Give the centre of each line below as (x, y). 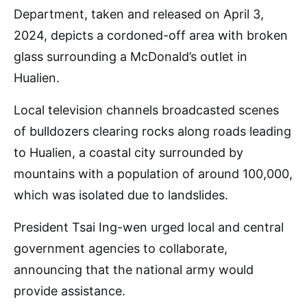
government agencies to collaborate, (121, 248)
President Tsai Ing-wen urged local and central (149, 227)
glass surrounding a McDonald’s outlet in (131, 57)
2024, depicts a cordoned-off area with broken (151, 35)
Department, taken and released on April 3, (139, 14)
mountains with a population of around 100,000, (153, 174)
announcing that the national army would (134, 270)
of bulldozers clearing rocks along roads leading (152, 131)
